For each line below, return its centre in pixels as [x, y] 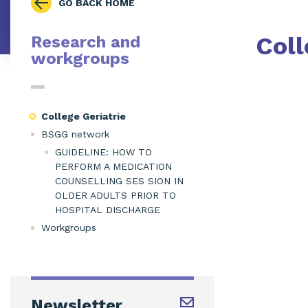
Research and [86, 42]
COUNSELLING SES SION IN [119, 181]
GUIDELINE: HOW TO [103, 152]
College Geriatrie [84, 116]
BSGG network [75, 134]
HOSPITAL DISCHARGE [108, 210]
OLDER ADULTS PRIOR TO [115, 195]
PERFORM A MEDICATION [113, 166]
